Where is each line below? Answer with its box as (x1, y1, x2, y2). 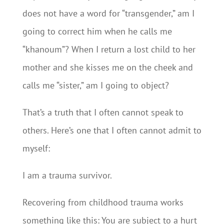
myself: (22, 142, 50, 154)
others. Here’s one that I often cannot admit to (22, 124, 201, 136)
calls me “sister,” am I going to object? (22, 79, 169, 91)
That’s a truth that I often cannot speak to (22, 106, 183, 118)
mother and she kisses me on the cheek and (22, 61, 193, 73)
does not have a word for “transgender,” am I (22, 7, 194, 19)
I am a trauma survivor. (22, 169, 112, 181)
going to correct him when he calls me (22, 25, 172, 37)
